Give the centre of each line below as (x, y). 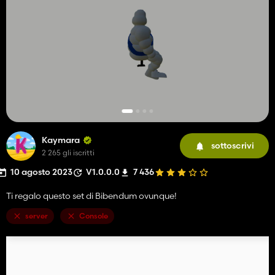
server (37, 215)
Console (94, 215)
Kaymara (61, 140)
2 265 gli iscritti (68, 152)
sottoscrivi (233, 146)
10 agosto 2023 (41, 172)
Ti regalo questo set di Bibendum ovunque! (91, 196)
